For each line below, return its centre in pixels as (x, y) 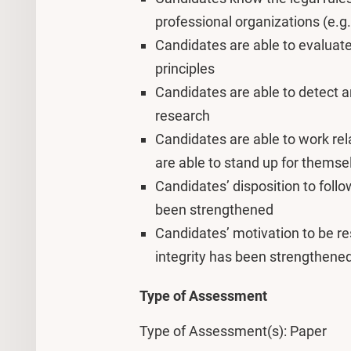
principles (185, 69)
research (183, 116)
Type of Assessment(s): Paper (233, 331)
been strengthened (214, 210)
